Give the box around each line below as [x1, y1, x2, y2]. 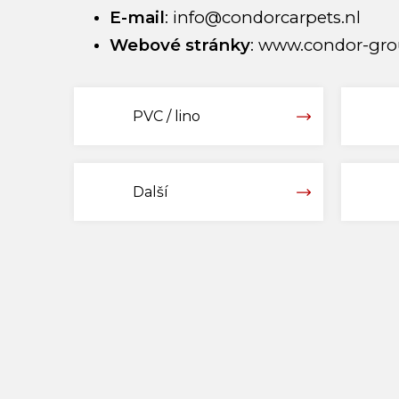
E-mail [110, 7, 165, 28]
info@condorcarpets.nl [173, 7, 361, 28]
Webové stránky [110, 35, 250, 56]
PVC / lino [175, 107, 200, 125]
